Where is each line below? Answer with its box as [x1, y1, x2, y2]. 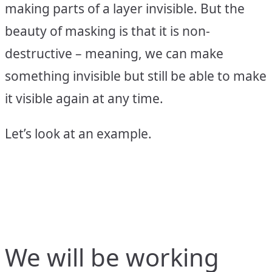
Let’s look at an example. [5, 125, 152, 143]
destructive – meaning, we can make [5, 45, 223, 63]
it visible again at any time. [5, 90, 163, 107]
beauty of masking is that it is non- [5, 22, 210, 40]
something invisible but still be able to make [5, 67, 267, 85]
